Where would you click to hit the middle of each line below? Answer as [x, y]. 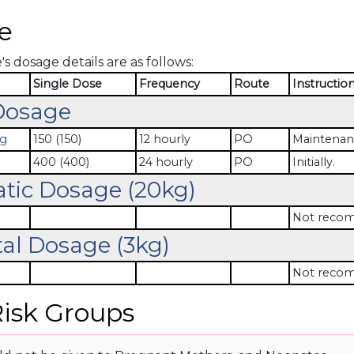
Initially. [313, 162]
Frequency [169, 84]
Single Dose [67, 84]
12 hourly [164, 139]
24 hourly [166, 162]
